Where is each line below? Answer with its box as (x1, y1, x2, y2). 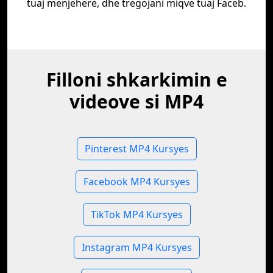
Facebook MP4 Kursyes (83, 175, 190, 188)
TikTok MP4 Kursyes (90, 208, 183, 221)
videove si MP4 (69, 89, 204, 114)
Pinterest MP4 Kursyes (84, 142, 189, 155)
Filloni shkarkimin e (46, 67, 227, 92)
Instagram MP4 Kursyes (81, 241, 192, 254)
